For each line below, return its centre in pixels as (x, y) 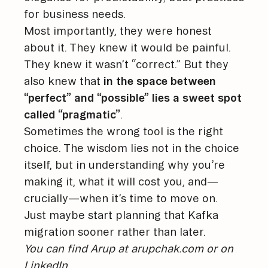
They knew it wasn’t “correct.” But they (126, 64)
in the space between (160, 80)
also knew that (64, 80)
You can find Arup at (77, 248)
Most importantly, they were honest (118, 30)
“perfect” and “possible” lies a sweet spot (133, 97)
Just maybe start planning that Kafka (121, 214)
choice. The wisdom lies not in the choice (132, 147)
